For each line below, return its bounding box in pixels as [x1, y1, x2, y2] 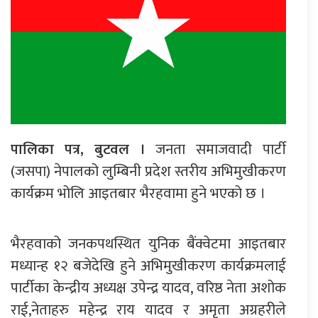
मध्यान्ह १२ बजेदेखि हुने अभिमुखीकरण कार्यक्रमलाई [11, 253, 286, 278]
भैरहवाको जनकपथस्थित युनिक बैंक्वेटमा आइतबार [11, 231, 286, 256]
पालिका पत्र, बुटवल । [11, 136, 146, 162]
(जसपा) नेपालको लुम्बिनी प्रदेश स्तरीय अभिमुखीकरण [11, 158, 286, 184]
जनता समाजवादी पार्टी [145, 136, 286, 162]
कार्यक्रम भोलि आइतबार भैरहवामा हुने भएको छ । [11, 180, 265, 206]
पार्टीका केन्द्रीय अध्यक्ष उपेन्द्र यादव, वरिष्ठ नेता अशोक [11, 275, 286, 300]
